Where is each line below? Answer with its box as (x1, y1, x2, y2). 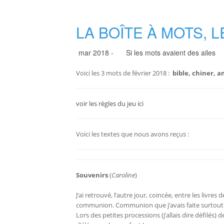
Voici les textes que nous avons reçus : (76, 129, 189, 139)
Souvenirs (76, 170, 108, 180)
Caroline (111, 170, 135, 180)
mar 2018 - (78, 47, 113, 58)
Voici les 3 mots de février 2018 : (76, 68, 169, 78)
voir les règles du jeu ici (76, 99, 143, 108)
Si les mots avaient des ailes (126, 47, 215, 58)
